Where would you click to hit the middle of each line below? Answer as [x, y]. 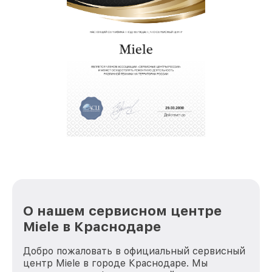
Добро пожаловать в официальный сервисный [134, 251]
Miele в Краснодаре [92, 226]
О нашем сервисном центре [122, 210]
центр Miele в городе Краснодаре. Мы [115, 263]
